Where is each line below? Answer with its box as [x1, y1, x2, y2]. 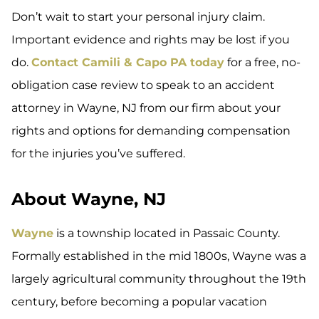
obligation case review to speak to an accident [11, 78, 275, 93]
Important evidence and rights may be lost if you [11, 33, 290, 47]
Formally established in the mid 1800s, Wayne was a [11, 249, 306, 263]
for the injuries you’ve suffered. [11, 147, 188, 161]
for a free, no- [224, 56, 300, 70]
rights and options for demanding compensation [11, 124, 291, 138]
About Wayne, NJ [11, 189, 166, 210]
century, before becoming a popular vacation [11, 295, 267, 309]
